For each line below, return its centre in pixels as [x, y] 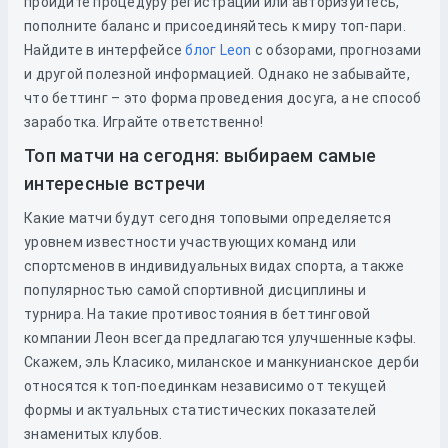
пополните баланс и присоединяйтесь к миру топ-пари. [215, 26]
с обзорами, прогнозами [336, 50]
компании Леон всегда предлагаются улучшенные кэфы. [220, 338]
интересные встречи [115, 183]
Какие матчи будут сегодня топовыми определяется [207, 218]
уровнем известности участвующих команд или [190, 242]
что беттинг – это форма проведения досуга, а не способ [223, 98]
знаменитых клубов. [95, 434]
